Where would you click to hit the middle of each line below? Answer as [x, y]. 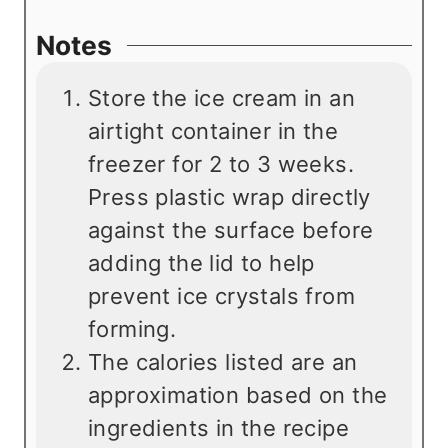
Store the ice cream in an [221, 98]
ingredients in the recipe [218, 428]
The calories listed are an [223, 362]
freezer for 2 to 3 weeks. [221, 164]
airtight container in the [213, 131]
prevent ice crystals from [221, 296]
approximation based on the [238, 395]
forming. [132, 329]
